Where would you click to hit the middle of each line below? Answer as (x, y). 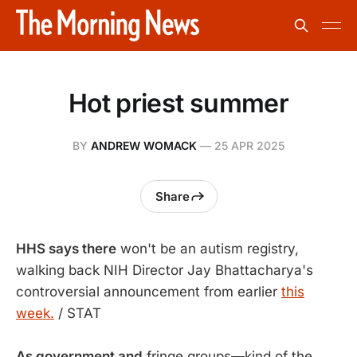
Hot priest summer (178, 103)
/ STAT (78, 313)
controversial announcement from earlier (149, 292)
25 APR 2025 (249, 145)
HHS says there (66, 249)
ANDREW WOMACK (144, 145)
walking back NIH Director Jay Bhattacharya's (165, 270)
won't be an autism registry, (208, 249)
